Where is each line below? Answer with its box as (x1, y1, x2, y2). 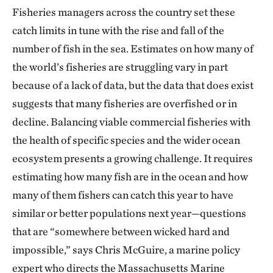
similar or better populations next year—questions (12, 207, 246, 219)
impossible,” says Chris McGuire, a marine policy (12, 243, 240, 256)
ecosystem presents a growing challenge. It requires (12, 152, 253, 165)
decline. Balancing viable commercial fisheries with (12, 115, 250, 128)
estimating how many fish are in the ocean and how (12, 170, 248, 183)
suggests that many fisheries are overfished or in (12, 97, 237, 110)
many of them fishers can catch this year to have (12, 188, 233, 201)
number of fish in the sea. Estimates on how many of (12, 42, 253, 55)
